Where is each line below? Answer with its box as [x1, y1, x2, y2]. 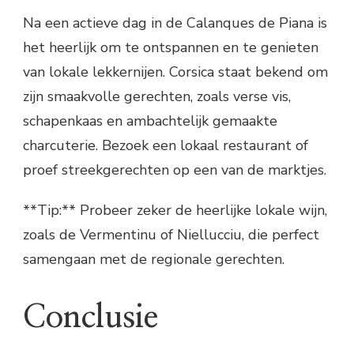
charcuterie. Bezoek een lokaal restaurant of [23, 136, 308, 156]
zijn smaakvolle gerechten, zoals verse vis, [23, 87, 291, 107]
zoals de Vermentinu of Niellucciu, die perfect [23, 225, 319, 245]
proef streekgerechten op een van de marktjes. [23, 160, 326, 180]
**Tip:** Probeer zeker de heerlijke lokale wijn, [23, 201, 327, 220]
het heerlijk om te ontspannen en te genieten [23, 38, 318, 58]
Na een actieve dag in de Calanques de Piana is [23, 13, 327, 33]
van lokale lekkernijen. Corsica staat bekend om [23, 62, 328, 82]
